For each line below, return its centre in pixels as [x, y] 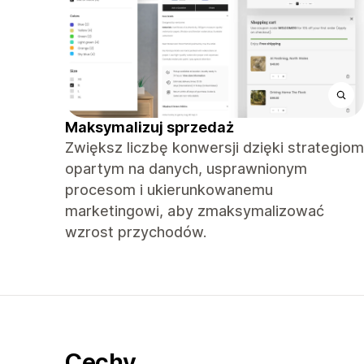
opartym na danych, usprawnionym [186, 169]
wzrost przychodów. [136, 232]
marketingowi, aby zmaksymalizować [195, 211]
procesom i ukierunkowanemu [169, 190]
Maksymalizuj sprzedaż [149, 127]
